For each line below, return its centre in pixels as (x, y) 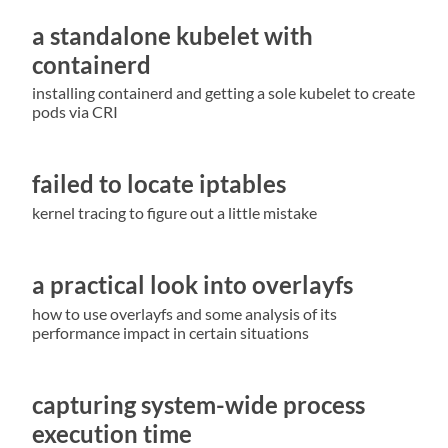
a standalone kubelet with (172, 35)
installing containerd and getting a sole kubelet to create (223, 93)
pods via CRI (75, 112)
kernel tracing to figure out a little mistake (174, 213)
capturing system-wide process (198, 404)
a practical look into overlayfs (192, 285)
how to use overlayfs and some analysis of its (184, 313)
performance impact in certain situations (170, 332)
